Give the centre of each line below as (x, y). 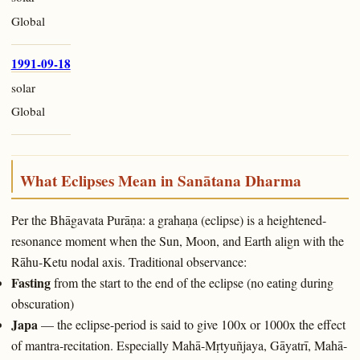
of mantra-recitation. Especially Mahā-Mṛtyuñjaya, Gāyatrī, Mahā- (179, 346)
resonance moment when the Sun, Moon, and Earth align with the (177, 241)
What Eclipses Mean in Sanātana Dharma (160, 180)
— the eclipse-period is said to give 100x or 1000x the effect (191, 325)
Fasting (31, 283)
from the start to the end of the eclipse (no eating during (192, 283)
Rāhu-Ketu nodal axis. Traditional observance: (129, 262)
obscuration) (42, 304)
